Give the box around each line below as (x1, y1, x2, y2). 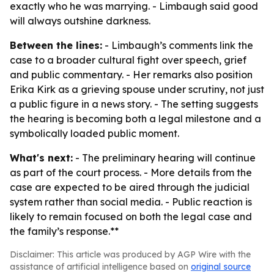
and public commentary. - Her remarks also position (10, 68, 253, 81)
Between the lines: (10, 39, 102, 51)
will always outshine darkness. (10, 15, 150, 27)
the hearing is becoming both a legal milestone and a (10, 113, 261, 125)
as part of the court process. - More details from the (10, 166, 252, 179)
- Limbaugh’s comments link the (102, 39, 253, 51)
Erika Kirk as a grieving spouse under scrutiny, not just (10, 83, 264, 95)
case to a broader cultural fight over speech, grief (10, 54, 246, 66)
